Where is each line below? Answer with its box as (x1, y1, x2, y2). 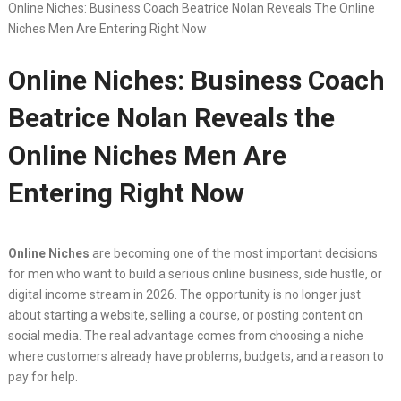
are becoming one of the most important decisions (89, 246, 378, 261)
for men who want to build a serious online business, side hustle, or (7, 267, 382, 282)
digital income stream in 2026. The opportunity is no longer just (7, 287, 361, 303)
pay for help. (7, 370, 78, 385)
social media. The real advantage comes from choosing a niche (7, 328, 363, 344)
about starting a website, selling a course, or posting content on (7, 308, 363, 323)
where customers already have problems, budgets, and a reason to (7, 349, 384, 364)
